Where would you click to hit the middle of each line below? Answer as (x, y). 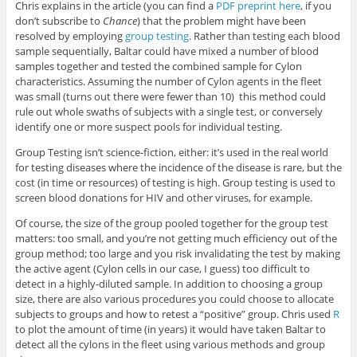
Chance (120, 20)
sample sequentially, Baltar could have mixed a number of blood (167, 51)
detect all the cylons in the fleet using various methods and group (170, 344)
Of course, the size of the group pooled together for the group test (171, 223)
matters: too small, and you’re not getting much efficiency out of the (176, 238)
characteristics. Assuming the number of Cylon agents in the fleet (168, 81)
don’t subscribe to (59, 20)
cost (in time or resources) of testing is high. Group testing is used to (175, 182)
